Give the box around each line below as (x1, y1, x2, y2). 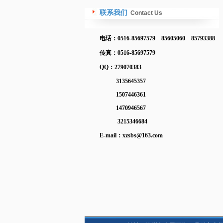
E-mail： (100, 132, 122, 139)
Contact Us (130, 9, 162, 16)
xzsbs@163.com (122, 132, 163, 139)
